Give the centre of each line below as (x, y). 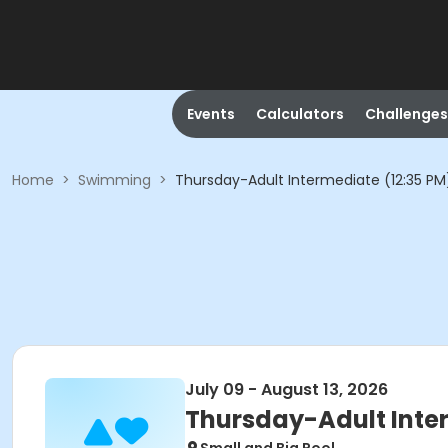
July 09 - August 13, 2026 (286, 389)
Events (210, 114)
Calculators (299, 114)
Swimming (114, 180)
